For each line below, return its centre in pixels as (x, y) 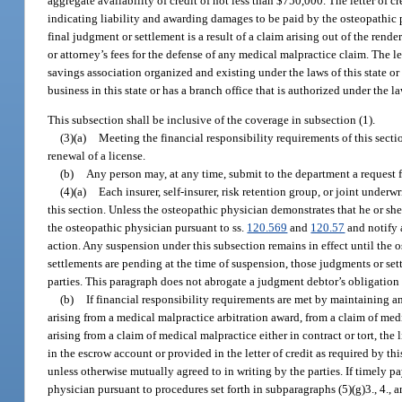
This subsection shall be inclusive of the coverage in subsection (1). (212, 120)
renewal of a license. (97, 156)
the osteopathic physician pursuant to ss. (148, 228)
